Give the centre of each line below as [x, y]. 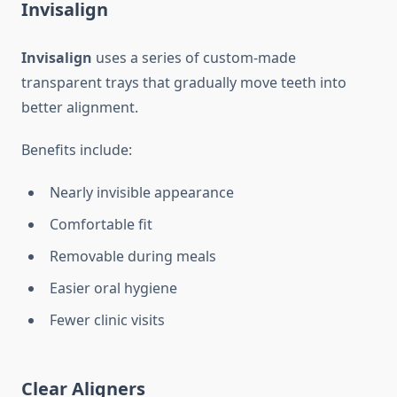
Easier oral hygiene [113, 288]
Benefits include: [77, 150]
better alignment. [80, 108]
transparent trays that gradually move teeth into [184, 83]
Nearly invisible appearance [142, 193]
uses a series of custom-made [194, 58]
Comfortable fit [101, 225]
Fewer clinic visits [107, 320]
